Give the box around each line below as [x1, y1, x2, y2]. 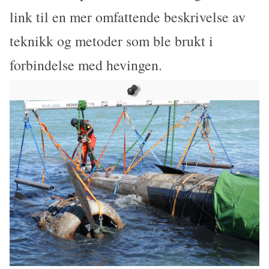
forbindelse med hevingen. [10, 55, 163, 75]
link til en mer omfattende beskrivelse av [10, 7, 246, 27]
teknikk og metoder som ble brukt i [10, 31, 214, 51]
